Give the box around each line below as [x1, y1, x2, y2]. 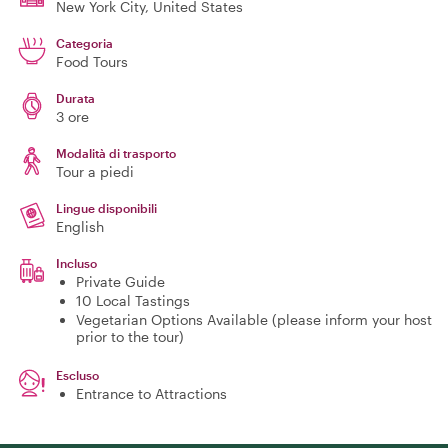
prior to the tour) [76, 328, 184, 345]
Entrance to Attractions [76, 385, 227, 402]
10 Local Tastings [76, 292, 190, 309]
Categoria [56, 36, 113, 50]
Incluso [56, 256, 97, 270]
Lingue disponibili [56, 201, 157, 215]
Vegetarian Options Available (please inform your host [76, 311, 432, 328]
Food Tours [56, 53, 128, 70]
